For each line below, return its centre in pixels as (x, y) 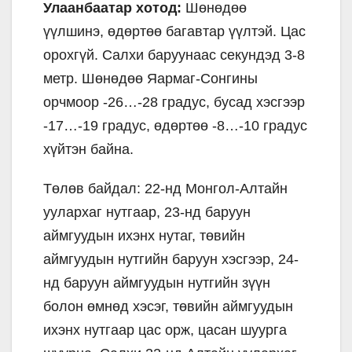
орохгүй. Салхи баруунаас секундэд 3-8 (174, 55)
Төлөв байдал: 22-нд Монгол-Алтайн (165, 188)
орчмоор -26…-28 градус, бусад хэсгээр (174, 102)
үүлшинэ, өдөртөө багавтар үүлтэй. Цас (174, 31)
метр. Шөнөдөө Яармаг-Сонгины (150, 78)
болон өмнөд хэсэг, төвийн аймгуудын (168, 306)
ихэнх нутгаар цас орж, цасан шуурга (165, 330)
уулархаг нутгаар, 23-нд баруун (147, 212)
